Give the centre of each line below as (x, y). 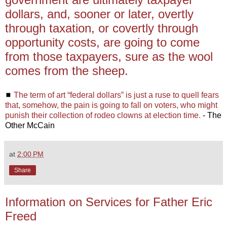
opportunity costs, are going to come (102, 42)
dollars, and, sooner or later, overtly (99, 14)
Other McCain (30, 125)
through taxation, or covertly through (102, 28)
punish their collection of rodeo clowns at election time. (103, 115)
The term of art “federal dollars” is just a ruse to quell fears (116, 95)
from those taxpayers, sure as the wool (109, 56)
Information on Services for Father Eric (109, 202)
